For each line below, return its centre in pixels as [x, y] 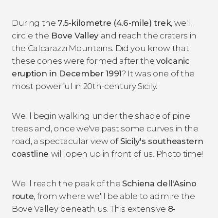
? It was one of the [158, 74]
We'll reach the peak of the [67, 184]
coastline [31, 154]
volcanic [173, 61]
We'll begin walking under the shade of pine [101, 116]
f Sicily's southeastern [159, 141]
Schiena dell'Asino [159, 184]
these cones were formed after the [84, 61]
